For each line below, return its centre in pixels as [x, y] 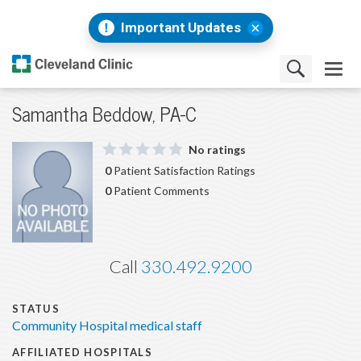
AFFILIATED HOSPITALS [82, 352]
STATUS [36, 309]
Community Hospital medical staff [107, 326]
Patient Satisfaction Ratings [183, 170]
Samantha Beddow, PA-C [104, 115]
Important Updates [180, 27]
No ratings [217, 150]
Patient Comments [160, 191]
